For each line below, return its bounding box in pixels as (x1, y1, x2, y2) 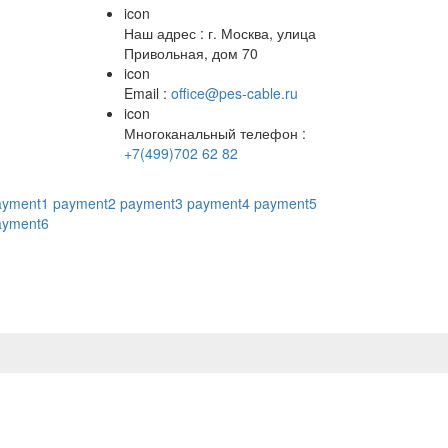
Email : (123, 83, 171, 103)
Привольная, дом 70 (123, 43, 258, 63)
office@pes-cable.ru (170, 83, 298, 103)
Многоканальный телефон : (123, 123, 306, 143)
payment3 (120, 193, 183, 213)
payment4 (187, 193, 250, 213)
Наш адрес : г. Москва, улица (123, 23, 316, 43)
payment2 (53, 193, 116, 213)
